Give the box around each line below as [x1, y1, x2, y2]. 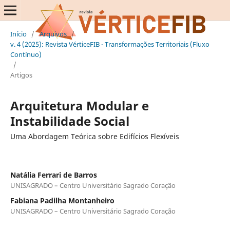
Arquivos [39, 29, 67, 39]
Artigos [10, 70, 32, 80]
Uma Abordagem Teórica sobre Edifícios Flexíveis [10, 131, 179, 141]
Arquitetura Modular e [10, 97, 149, 114]
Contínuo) [10, 49, 42, 59]
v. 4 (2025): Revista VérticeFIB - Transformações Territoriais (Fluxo [10, 39, 209, 49]
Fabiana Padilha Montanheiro [10, 195, 114, 205]
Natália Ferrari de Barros [10, 169, 97, 180]
